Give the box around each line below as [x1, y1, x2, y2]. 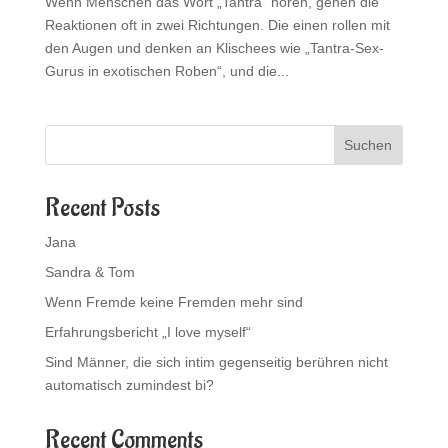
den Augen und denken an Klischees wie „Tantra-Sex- [44, 40, 384, 57]
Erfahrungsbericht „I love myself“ [44, 324, 251, 341]
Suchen [344, 137, 393, 154]
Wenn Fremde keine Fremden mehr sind [44, 294, 303, 311]
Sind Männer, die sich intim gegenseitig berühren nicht [44, 354, 388, 371]
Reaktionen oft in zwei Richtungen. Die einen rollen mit [44, 17, 390, 34]
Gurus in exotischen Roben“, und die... [44, 63, 289, 80]
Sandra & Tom [44, 264, 135, 281]
